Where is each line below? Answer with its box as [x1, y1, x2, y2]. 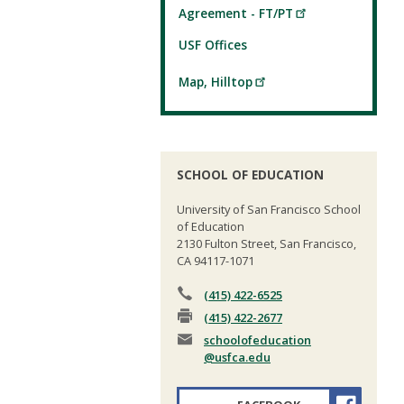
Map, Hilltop [179, 72, 252, 90]
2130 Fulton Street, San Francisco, [177, 235, 356, 252]
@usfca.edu [204, 349, 271, 366]
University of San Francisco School [177, 201, 361, 218]
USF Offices [179, 36, 247, 53]
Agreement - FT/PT [179, 5, 293, 23]
